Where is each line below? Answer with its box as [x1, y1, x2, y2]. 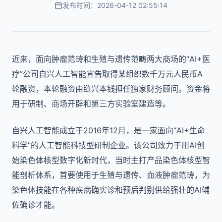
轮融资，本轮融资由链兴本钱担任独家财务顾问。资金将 [12, 84, 210, 94]
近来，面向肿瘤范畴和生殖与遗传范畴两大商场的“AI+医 [12, 54, 210, 64]
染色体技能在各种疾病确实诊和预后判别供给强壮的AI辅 [12, 185, 210, 195]
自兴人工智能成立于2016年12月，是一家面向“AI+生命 [12, 125, 205, 135]
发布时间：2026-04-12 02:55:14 [62, 1, 167, 9]
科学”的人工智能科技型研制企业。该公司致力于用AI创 [12, 140, 205, 150]
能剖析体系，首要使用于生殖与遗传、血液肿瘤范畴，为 [12, 170, 210, 180]
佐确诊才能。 [12, 200, 59, 210]
